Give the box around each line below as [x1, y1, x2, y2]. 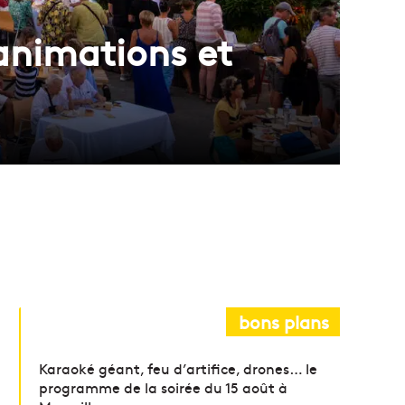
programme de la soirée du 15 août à [39, 376, 288, 397]
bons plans [239, 308, 329, 334]
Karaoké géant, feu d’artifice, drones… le [39, 357, 318, 378]
